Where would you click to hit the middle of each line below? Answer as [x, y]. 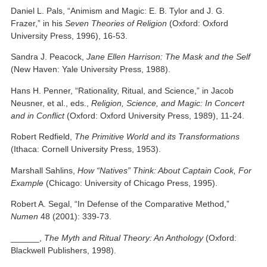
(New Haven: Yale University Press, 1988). [91, 69]
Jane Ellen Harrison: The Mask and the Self [169, 57]
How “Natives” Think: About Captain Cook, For [165, 170]
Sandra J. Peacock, [49, 57]
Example [27, 183]
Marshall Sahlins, [44, 170]
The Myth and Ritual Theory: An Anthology [124, 237]
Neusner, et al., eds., [51, 103]
